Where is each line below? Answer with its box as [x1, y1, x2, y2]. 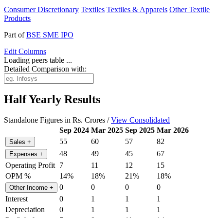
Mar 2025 [91, 126, 123, 135]
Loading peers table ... [4, 55, 72, 64]
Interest [5, 195, 28, 203]
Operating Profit [5, 161, 55, 170]
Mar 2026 [157, 126, 189, 135]
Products [4, 14, 31, 22]
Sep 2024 [59, 126, 89, 135]
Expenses [9, 150, 39, 158]
